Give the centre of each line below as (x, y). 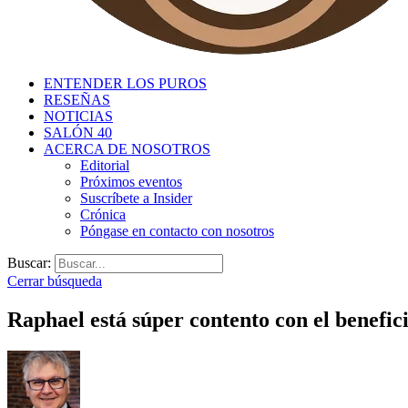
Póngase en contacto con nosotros (177, 231)
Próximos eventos (131, 182)
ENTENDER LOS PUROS (125, 83)
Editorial (105, 165)
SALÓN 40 (78, 133)
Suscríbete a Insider (136, 198)
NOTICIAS (78, 116)
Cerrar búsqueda (55, 281)
